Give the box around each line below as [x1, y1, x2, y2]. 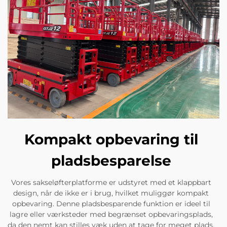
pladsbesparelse [51, 152, 171, 169]
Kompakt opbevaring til [24, 130, 198, 148]
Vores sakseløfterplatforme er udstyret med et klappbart [11, 177, 211, 187]
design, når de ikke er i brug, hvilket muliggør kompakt [13, 188, 209, 198]
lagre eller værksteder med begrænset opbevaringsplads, [9, 209, 213, 219]
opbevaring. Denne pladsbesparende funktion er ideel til [12, 199, 210, 208]
